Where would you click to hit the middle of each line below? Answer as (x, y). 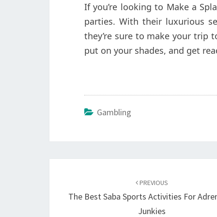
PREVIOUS (153, 183)
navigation (83, 185)
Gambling (114, 112)
